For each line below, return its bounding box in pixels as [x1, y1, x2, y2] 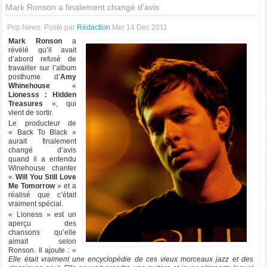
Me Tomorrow [8, 182, 55, 190]
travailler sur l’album [8, 64, 76, 72]
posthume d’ [8, 73, 60, 81]
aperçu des [8, 219, 76, 228]
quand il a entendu [8, 155, 76, 163]
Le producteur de [8, 119, 76, 128]
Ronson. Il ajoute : [8, 246, 72, 254]
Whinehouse [8, 82, 51, 90]
